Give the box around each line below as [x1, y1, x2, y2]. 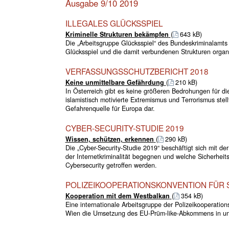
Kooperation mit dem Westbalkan [65, 191, 170, 200]
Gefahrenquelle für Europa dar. [65, 103, 155, 113]
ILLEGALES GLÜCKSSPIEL [65, 17, 163, 29]
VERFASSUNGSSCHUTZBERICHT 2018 [65, 65, 209, 77]
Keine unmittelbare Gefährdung [65, 77, 164, 87]
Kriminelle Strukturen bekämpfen [65, 29, 169, 39]
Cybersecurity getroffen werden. [65, 160, 157, 170]
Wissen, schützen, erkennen [65, 134, 154, 144]
